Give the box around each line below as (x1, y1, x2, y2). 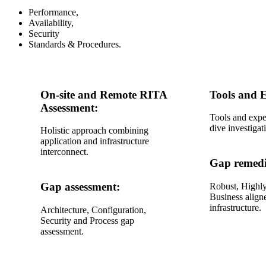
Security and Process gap (40, 215, 134, 226)
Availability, (28, 18, 76, 28)
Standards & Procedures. (28, 39, 121, 49)
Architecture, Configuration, (40, 204, 146, 215)
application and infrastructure (40, 136, 149, 147)
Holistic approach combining (40, 125, 148, 136)
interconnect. (40, 147, 88, 157)
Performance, (28, 7, 81, 17)
